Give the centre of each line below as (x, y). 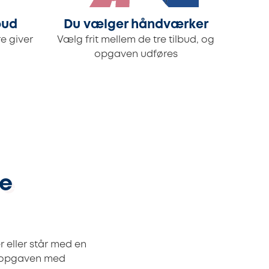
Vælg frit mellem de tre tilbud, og (136, 40)
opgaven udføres (136, 55)
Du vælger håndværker (136, 25)
